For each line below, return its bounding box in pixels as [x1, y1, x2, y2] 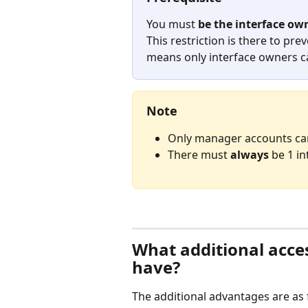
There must [168, 147, 230, 163]
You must [146, 16, 198, 32]
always [230, 147, 269, 163]
